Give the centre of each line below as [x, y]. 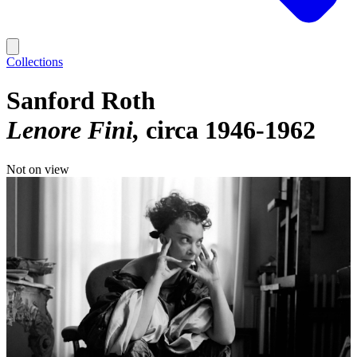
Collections [35, 62]
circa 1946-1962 [231, 130]
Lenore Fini [70, 130]
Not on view [38, 169]
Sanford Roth [81, 101]
